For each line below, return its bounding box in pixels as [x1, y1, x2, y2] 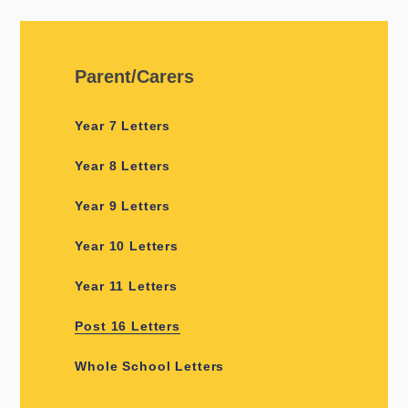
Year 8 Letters [75, 158, 171, 174]
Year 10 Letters [75, 239, 178, 254]
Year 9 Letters [75, 199, 171, 214]
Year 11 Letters [75, 279, 178, 294]
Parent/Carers [75, 66, 195, 87]
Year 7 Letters [75, 118, 171, 134]
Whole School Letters [75, 359, 225, 374]
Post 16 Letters [75, 319, 180, 334]
